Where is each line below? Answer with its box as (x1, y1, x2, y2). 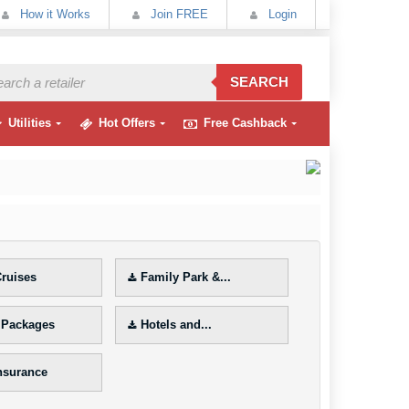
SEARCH (229, 74, 288, 89)
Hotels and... (140, 318, 212, 331)
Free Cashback (203, 116, 287, 130)
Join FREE (147, 7, 208, 21)
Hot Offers (98, 116, 155, 130)
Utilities (7, 116, 51, 130)
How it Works (16, 7, 90, 21)
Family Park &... (140, 270, 231, 284)
